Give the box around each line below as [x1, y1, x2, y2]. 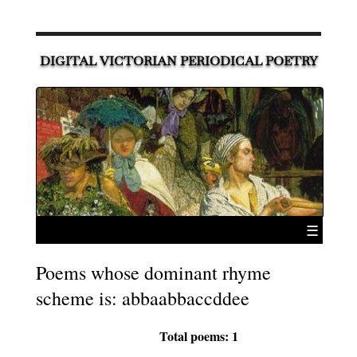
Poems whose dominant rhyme [35, 259, 271, 285]
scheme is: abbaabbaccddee [35, 284, 249, 311]
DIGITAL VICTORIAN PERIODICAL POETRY [39, 53, 318, 70]
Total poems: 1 [159, 326, 239, 345]
